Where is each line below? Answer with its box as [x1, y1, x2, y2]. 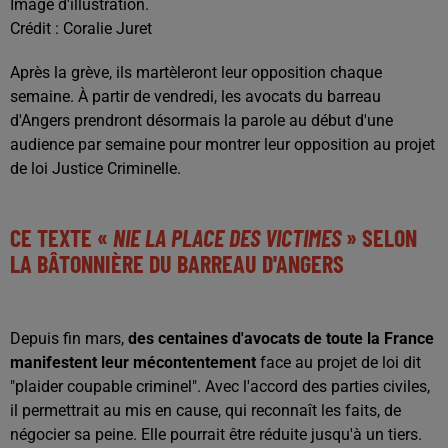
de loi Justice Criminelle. [10, 159, 181, 178]
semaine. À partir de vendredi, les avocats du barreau [10, 87, 381, 106]
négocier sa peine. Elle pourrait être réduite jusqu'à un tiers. [10, 425, 422, 444]
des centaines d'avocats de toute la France [128, 329, 434, 348]
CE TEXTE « [10, 223, 113, 252]
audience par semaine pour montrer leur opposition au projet [10, 135, 435, 154]
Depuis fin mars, [10, 329, 128, 348]
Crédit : [10, 19, 63, 38]
